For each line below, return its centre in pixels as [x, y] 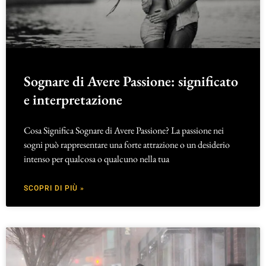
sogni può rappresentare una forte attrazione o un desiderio [127, 145]
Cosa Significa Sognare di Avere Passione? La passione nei [124, 131]
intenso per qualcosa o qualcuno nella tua [96, 159]
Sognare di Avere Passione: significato [131, 81]
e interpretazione [73, 100]
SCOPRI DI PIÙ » [54, 189]
